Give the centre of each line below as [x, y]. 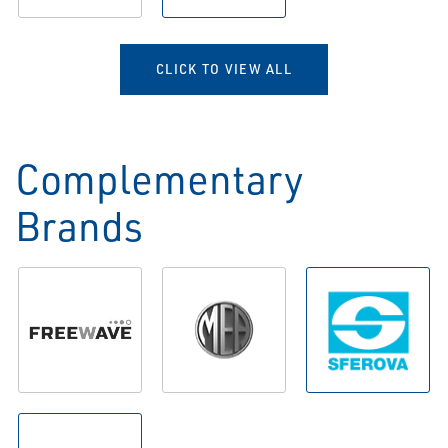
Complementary [159, 178]
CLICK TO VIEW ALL [224, 68]
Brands [79, 225]
